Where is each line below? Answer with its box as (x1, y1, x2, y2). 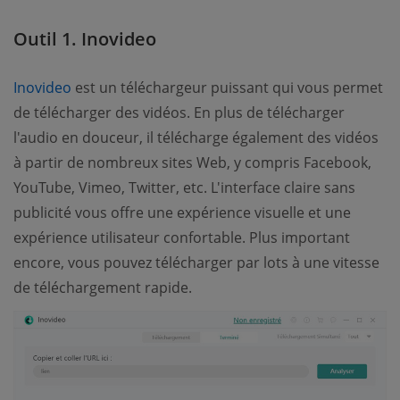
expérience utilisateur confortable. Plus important (13, 228, 350, 247)
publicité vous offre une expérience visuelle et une (13, 203, 351, 222)
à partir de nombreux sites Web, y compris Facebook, (13, 153, 371, 172)
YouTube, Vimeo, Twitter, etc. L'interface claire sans (13, 178, 355, 197)
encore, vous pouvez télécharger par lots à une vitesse (13, 253, 379, 272)
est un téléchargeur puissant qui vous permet (71, 78, 383, 97)
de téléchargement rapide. (13, 278, 192, 297)
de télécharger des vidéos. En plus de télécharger (13, 103, 345, 122)
